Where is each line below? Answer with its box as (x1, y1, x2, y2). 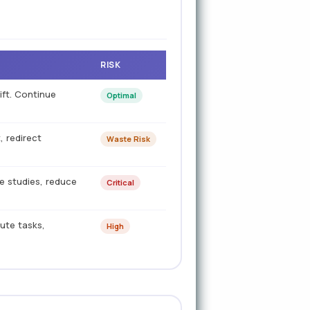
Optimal (107, 90, 137, 100)
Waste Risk (107, 134, 151, 144)
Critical (107, 177, 135, 188)
